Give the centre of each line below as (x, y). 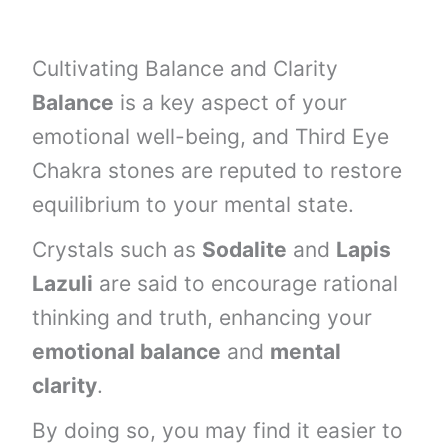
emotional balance (127, 351)
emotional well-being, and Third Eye (211, 136)
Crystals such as (117, 249)
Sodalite (245, 249)
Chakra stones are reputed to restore (217, 170)
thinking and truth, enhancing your (202, 317)
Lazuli (63, 283)
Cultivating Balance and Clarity (185, 68)
